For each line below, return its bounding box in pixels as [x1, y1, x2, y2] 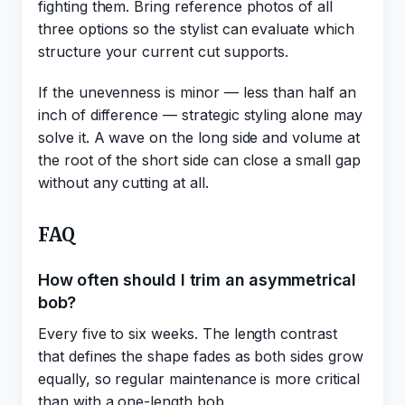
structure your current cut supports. [38, 42, 289, 61]
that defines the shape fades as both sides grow [38, 347, 363, 365]
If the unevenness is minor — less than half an [38, 83, 356, 101]
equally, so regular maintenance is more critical [38, 370, 360, 388]
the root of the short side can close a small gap [38, 151, 361, 169]
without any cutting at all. [38, 174, 209, 192]
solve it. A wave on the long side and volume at [38, 128, 360, 146]
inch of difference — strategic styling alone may [38, 106, 363, 124]
